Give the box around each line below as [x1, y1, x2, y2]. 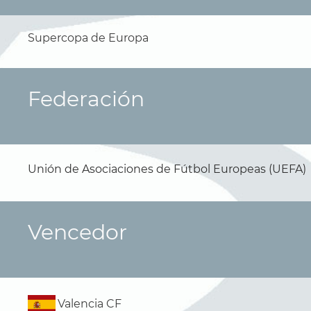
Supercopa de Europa [28, 31, 149, 44]
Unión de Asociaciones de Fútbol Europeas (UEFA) [28, 162, 306, 176]
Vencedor [28, 219, 127, 245]
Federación [28, 86, 144, 112]
